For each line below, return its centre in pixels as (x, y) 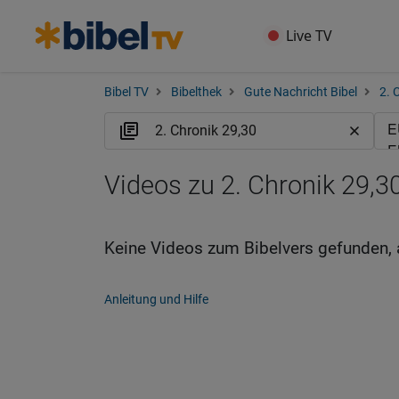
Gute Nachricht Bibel (301, 92)
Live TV (309, 36)
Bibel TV (126, 92)
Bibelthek (196, 92)
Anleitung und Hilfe (156, 299)
